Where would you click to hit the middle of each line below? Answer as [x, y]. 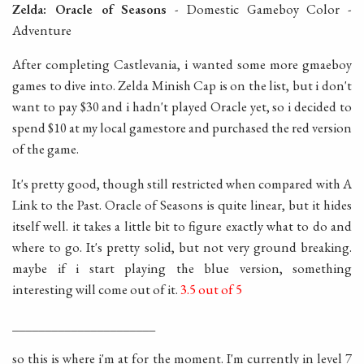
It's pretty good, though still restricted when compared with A [182, 184]
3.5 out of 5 [211, 290]
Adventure [42, 30]
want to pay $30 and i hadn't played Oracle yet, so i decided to [182, 107]
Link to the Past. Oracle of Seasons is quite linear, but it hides [182, 205]
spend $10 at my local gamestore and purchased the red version [182, 128]
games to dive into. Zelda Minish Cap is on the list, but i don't [182, 86]
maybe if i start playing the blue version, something [182, 269]
